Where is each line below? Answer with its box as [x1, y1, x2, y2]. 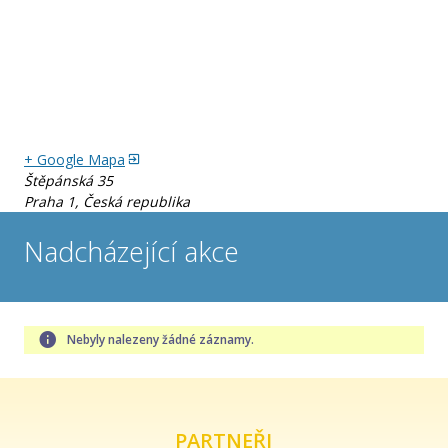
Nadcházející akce [24, 233, 239, 270]
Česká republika [83, 192, 190, 211]
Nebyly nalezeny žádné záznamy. [67, 331, 254, 348]
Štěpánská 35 [24, 171, 113, 190]
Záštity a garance [53, 2, 165, 21]
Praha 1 [24, 192, 75, 211]
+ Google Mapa [24, 150, 125, 169]
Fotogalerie [53, 53, 127, 72]
